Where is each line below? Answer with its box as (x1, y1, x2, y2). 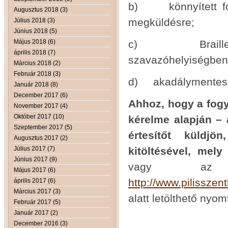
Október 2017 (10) (14, 112, 64, 120)
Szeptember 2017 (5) (14, 123, 72, 131)
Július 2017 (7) (14, 145, 55, 152)
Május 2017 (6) (14, 166, 55, 174)
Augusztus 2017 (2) (14, 134, 68, 141)
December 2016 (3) (14, 219, 68, 227)
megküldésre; (128, 16, 194, 28)
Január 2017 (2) (14, 209, 58, 216)
